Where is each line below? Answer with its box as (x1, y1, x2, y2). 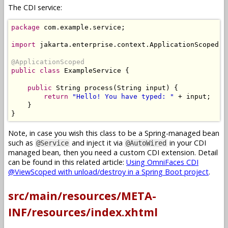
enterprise (72, 40, 113, 48)
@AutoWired (126, 139, 166, 148)
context (117, 40, 146, 48)
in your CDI (167, 138, 206, 148)
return (44, 92, 68, 100)
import (11, 40, 36, 48)
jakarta (36, 40, 68, 48)
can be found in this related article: (8, 157, 126, 167)
